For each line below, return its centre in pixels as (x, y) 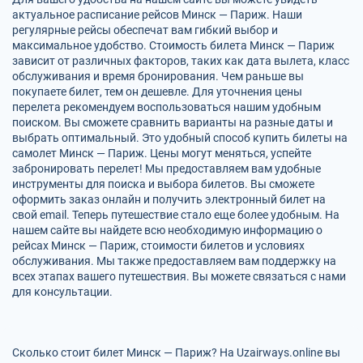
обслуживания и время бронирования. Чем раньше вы (158, 76)
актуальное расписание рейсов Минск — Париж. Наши (157, 15)
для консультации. (62, 292)
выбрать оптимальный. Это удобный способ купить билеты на (180, 138)
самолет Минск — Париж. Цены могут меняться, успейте (162, 153)
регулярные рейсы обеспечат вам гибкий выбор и (145, 30)
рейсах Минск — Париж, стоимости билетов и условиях (158, 246)
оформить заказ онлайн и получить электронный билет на (169, 199)
